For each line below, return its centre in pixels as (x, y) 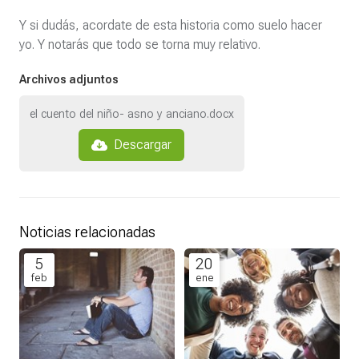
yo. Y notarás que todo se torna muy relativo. (140, 45)
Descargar (143, 145)
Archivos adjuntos (69, 80)
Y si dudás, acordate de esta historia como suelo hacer (171, 26)
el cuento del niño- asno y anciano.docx (131, 115)
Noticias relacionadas (87, 232)
